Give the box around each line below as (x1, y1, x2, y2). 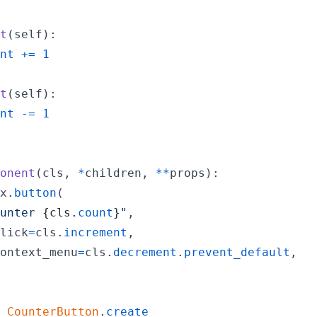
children (85, 166, 142, 180)
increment (64, 225, 127, 239)
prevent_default (184, 245, 290, 259)
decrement (113, 245, 177, 259)
